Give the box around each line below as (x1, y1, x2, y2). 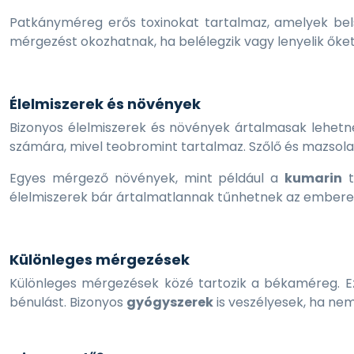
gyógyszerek (126, 293, 213, 311)
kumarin (284, 169, 343, 187)
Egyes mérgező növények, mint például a (9, 169, 285, 187)
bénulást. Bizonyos (9, 293, 126, 311)
